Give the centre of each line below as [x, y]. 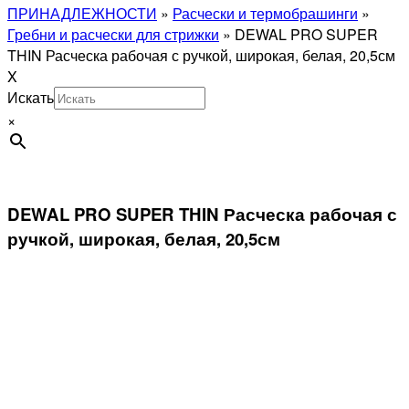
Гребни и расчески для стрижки [113, 34]
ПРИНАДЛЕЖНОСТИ [82, 13]
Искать [31, 97]
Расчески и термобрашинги [265, 13]
